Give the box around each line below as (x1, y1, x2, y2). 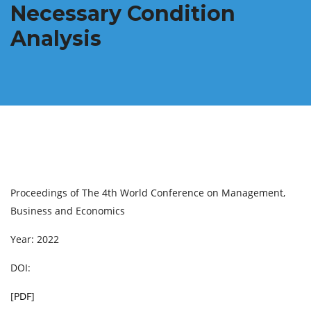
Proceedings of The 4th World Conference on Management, (10, 186, 285, 199)
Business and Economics (10, 204, 125, 217)
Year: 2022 (10, 233, 59, 246)
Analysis (10, 26, 101, 51)
